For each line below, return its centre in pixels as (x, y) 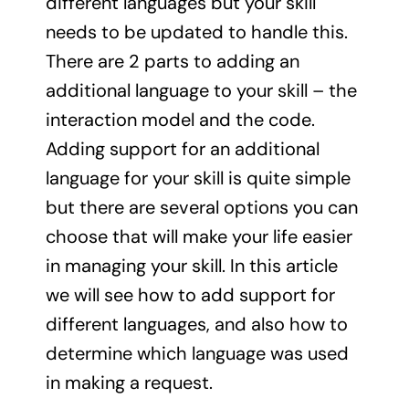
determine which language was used (197, 353)
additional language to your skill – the (201, 90)
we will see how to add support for (190, 294)
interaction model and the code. (180, 119)
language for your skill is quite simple (198, 178)
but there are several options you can (201, 207)
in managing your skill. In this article (191, 265)
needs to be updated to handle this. (199, 31)
